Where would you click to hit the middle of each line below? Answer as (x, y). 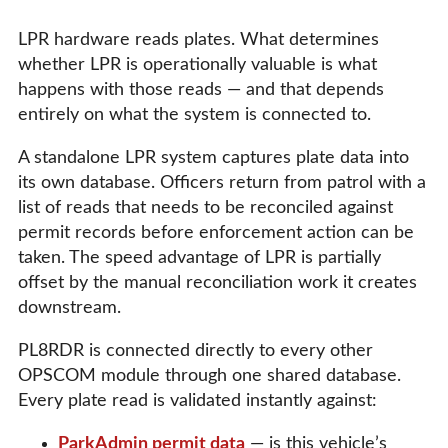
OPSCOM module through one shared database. (209, 376)
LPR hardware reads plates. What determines (198, 40)
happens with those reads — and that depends (201, 90)
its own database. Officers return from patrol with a (222, 183)
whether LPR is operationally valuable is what (197, 65)
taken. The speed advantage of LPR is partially (199, 258)
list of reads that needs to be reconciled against (205, 208)
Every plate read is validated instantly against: (197, 401)
